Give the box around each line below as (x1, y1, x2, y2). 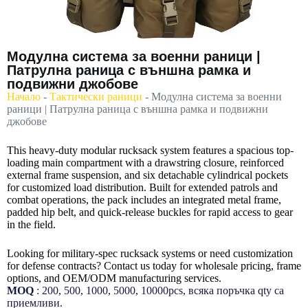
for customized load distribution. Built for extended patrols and (7, 181, 278, 194)
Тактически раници (49, 91, 142, 103)
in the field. (7, 219, 56, 231)
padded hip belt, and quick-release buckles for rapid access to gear (7, 206, 293, 219)
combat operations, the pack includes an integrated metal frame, (7, 194, 281, 206)
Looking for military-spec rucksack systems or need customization (7, 247, 293, 260)
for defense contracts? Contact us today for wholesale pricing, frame (7, 260, 301, 272)
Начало (7, 91, 41, 103)
